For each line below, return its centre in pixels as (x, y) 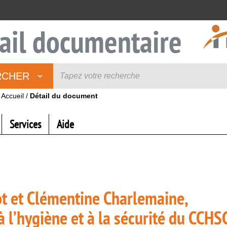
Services (25, 124)
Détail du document (64, 96)
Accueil (12, 96)
